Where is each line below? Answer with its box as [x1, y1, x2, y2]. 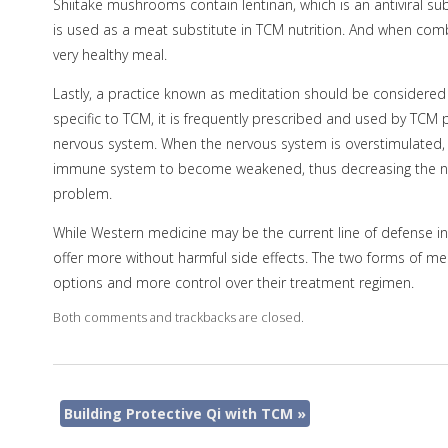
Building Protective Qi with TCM [63, 404, 297, 424]
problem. [52, 184, 112, 204]
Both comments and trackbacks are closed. [52, 309, 304, 327]
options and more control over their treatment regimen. [52, 273, 414, 293]
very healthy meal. [52, 45, 167, 65]
